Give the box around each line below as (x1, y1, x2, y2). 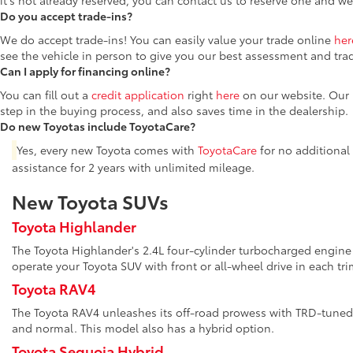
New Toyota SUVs (12, 188, 169, 214)
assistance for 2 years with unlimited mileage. (12, 159, 255, 175)
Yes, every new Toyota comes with (17, 142, 199, 158)
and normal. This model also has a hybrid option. (12, 320, 274, 336)
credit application (91, 87, 184, 102)
